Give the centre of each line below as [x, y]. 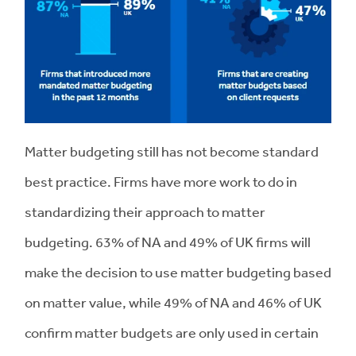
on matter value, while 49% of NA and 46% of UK [173, 302]
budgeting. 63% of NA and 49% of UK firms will [168, 241]
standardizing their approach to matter [145, 211]
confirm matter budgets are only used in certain [172, 332]
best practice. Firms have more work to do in [161, 181]
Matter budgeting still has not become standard [172, 151]
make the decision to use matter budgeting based [178, 271]
